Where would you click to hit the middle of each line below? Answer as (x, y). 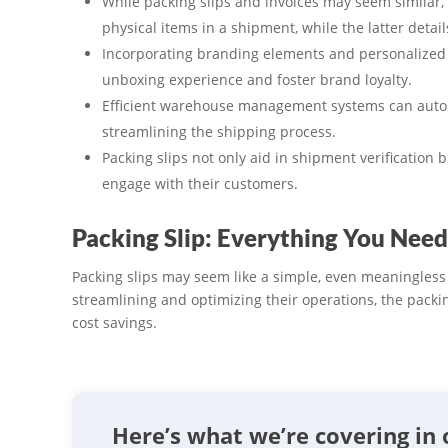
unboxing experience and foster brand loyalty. (257, 80)
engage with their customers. (200, 184)
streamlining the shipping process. (219, 132)
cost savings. (114, 323)
